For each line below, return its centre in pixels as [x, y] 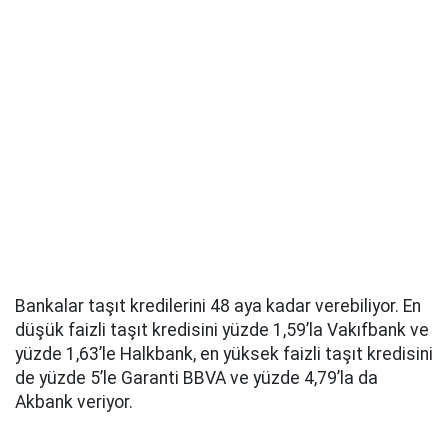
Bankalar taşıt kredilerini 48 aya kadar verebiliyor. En [218, 306]
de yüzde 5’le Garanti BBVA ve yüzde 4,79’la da [196, 378]
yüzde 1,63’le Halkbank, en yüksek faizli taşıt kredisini [224, 354]
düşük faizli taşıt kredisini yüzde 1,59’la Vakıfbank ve [222, 330]
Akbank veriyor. [74, 402]
